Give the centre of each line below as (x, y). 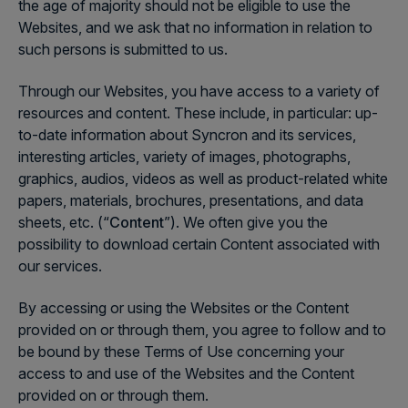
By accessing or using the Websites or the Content (184, 308)
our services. (60, 266)
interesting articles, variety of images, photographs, (184, 157)
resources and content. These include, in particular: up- (198, 113)
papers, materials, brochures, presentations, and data (191, 200)
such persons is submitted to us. (123, 49)
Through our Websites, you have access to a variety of (199, 91)
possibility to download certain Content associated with (199, 244)
